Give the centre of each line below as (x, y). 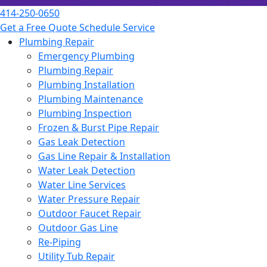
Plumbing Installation (86, 85)
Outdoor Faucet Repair (90, 213)
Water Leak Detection (87, 170)
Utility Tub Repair (77, 256)
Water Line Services (82, 185)
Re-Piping (60, 242)
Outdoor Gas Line (78, 228)
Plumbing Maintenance (91, 99)
